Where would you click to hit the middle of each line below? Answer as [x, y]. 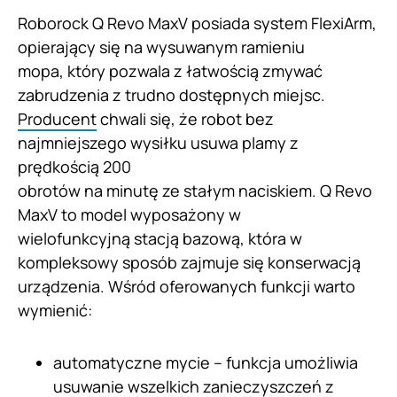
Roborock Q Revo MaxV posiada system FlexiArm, [197, 23]
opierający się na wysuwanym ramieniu [161, 47]
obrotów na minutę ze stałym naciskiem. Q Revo [195, 191]
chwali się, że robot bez [185, 119]
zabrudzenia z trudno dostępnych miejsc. [171, 95]
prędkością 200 [74, 167]
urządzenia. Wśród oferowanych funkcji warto [187, 287]
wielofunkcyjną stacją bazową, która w [160, 239]
